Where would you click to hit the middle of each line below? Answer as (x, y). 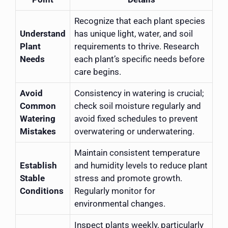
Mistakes (38, 131)
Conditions (42, 191)
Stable (32, 178)
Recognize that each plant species (140, 21)
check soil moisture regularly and (138, 106)
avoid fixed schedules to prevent (136, 118)
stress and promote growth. (128, 178)
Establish (38, 165)
